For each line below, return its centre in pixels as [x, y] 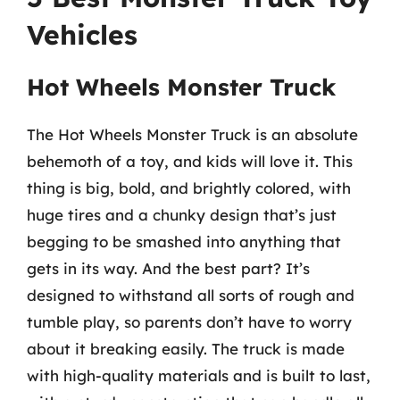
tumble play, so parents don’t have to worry [189, 322]
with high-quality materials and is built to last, [199, 375]
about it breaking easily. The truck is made [186, 349]
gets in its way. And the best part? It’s [168, 268]
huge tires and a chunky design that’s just [182, 215]
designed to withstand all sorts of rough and [191, 295]
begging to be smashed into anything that [184, 242]
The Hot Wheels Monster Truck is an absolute [192, 134]
